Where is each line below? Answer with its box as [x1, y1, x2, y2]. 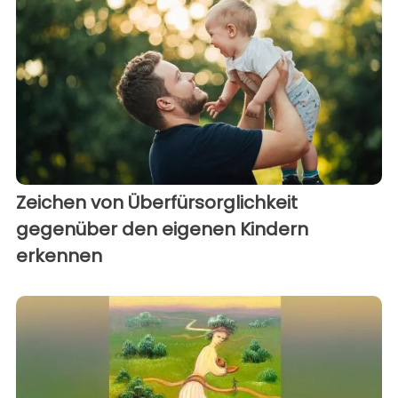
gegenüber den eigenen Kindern [16, 216, 308, 242]
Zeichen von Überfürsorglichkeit [16, 189, 298, 215]
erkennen [16, 243, 102, 268]
